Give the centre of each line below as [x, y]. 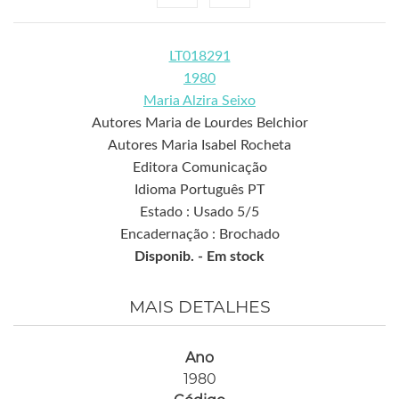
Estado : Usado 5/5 [199, 212]
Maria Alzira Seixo [199, 101]
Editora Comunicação [199, 168]
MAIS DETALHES [199, 307]
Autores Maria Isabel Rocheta [199, 146]
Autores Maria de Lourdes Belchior [199, 123]
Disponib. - [171, 257]
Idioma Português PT [199, 190]
